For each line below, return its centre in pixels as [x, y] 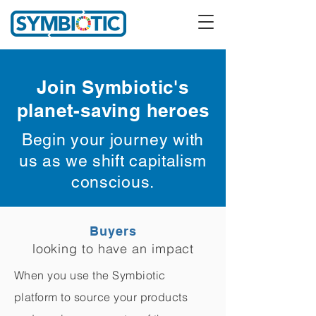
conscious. [113, 182]
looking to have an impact [113, 249]
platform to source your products [101, 297]
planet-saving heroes [113, 110]
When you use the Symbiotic [90, 275]
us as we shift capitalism [113, 161]
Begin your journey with [113, 140]
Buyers [113, 231]
